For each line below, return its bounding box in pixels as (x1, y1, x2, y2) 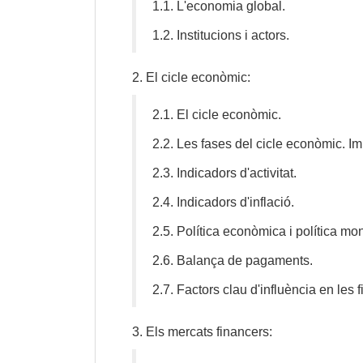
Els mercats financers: (146, 325, 272, 340)
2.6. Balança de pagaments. (152, 254, 313, 268)
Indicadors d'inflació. (177, 195, 294, 210)
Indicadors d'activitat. (177, 166, 297, 181)
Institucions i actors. (177, 28, 289, 43)
